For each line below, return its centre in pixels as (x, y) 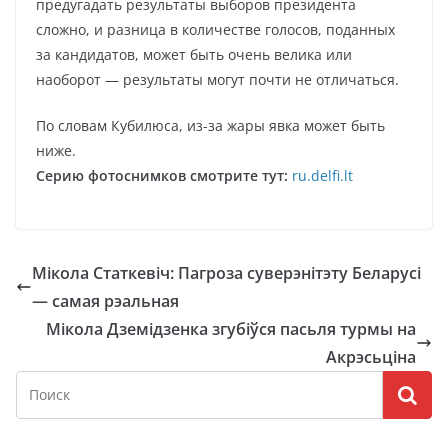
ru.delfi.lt (322, 175)
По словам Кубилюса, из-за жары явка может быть (210, 125)
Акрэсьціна (371, 357)
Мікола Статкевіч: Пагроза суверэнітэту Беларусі (226, 273)
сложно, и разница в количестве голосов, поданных (215, 29)
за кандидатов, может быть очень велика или (194, 54)
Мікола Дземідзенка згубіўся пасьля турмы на (231, 329)
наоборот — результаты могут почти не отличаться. (217, 79)
